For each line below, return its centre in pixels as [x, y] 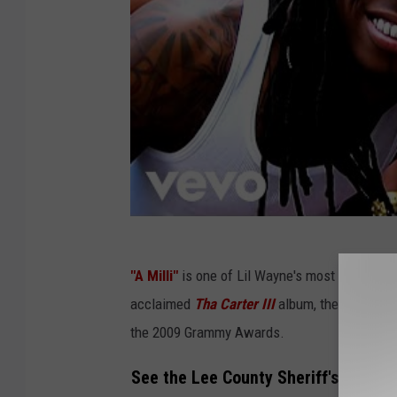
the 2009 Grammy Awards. [207, 333]
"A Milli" [156, 276]
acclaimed [162, 304]
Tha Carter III [234, 304]
